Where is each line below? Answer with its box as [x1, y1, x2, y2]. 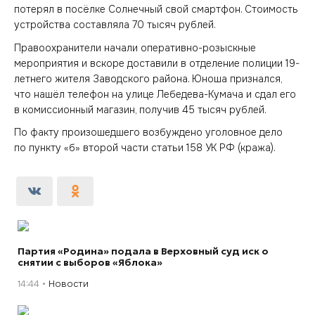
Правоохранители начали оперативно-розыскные [14, 41, 256, 54]
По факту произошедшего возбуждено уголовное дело [14, 126, 283, 139]
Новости [49, 278, 89, 290]
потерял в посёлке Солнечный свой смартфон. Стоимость [14, 3, 298, 15]
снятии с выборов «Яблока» [18, 256, 162, 269]
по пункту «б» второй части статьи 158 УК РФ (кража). [14, 141, 276, 154]
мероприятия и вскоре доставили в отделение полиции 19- [14, 56, 300, 70]
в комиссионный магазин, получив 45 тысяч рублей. [14, 103, 266, 116]
